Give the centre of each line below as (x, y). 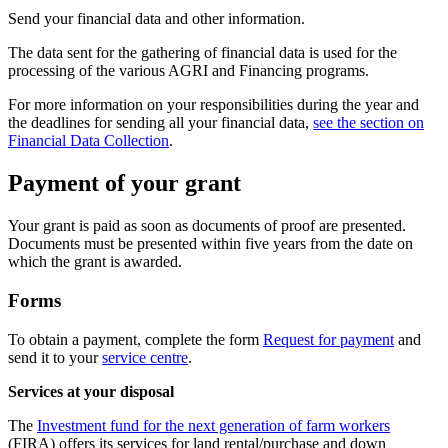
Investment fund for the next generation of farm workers (213, 425)
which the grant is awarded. (95, 262)
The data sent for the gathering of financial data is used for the (202, 53)
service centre (145, 357)
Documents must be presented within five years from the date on (210, 244)
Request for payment (328, 339)
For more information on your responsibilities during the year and (213, 105)
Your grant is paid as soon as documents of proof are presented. (207, 226)
